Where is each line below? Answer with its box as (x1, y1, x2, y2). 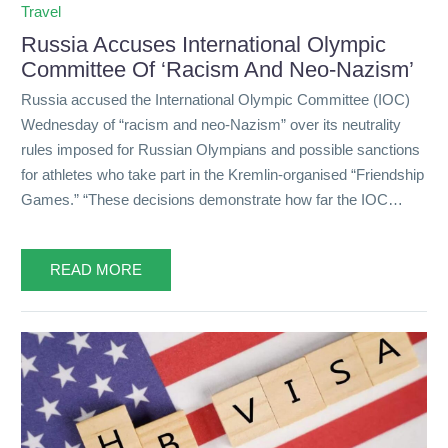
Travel (21, 2, 61, 20)
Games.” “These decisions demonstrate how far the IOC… (21, 191, 403, 209)
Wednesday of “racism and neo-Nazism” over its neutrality (21, 116, 401, 134)
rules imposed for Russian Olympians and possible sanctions (21, 141, 420, 159)
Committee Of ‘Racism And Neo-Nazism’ (21, 56, 414, 82)
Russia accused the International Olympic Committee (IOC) (21, 91, 410, 109)
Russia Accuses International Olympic (21, 31, 386, 57)
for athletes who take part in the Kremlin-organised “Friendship (21, 166, 424, 184)
